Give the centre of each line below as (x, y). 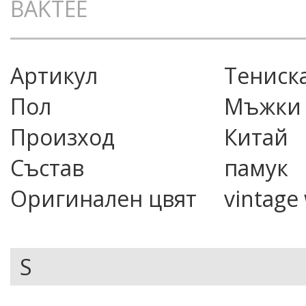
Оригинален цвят (103, 198)
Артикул (54, 75)
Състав (47, 168)
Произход (62, 137)
